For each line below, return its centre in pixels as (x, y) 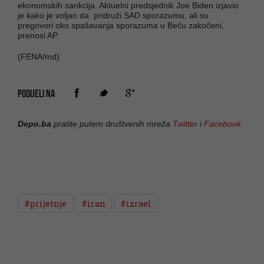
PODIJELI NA (36, 93)
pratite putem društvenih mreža (112, 123)
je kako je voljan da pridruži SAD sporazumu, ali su (113, 15)
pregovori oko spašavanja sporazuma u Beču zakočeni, (121, 25)
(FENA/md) (39, 56)
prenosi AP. (38, 35)
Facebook (222, 123)
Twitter (185, 123)
